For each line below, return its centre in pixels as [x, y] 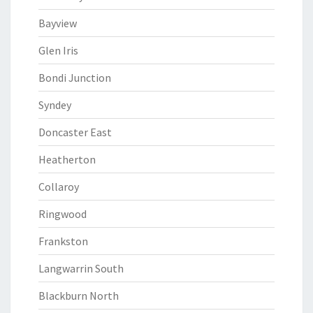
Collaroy [59, 187]
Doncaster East [75, 132]
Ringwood [63, 214]
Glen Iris [58, 50]
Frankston [63, 241]
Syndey [55, 105]
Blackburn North [79, 296]
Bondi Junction [75, 78]
